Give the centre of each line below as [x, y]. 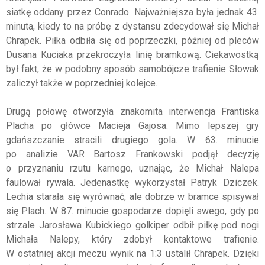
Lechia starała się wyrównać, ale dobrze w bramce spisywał [132, 197]
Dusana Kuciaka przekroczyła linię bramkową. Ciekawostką [132, 55]
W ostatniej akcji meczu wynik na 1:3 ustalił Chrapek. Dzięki [132, 253]
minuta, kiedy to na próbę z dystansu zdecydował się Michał [132, 26]
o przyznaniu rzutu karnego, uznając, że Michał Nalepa [132, 168]
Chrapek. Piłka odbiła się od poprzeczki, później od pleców [132, 41]
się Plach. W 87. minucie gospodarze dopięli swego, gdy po [132, 211]
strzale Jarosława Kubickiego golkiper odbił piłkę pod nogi [132, 225]
